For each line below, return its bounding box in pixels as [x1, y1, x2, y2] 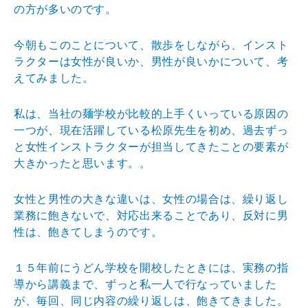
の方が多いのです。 [14, 3, 117, 15]
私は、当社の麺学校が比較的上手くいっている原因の [14, 107, 289, 120]
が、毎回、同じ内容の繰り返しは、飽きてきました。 [14, 294, 289, 307]
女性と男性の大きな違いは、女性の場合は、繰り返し [14, 192, 289, 205]
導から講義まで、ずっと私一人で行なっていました [14, 278, 277, 290]
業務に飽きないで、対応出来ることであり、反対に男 [14, 209, 289, 221]
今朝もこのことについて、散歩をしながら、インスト [14, 38, 289, 51]
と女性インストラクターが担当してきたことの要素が [14, 140, 289, 153]
